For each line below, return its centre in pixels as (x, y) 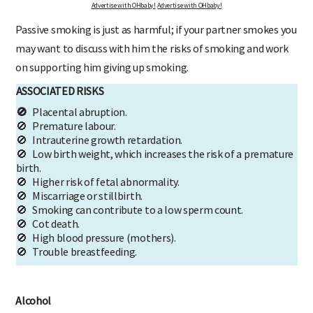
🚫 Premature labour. (66, 125)
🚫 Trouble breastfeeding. (77, 251)
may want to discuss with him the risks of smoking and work (152, 48)
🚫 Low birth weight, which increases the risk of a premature (154, 153)
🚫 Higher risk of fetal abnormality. (97, 181)
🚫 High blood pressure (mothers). (96, 237)
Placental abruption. (80, 111)
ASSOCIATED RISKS (60, 90)
